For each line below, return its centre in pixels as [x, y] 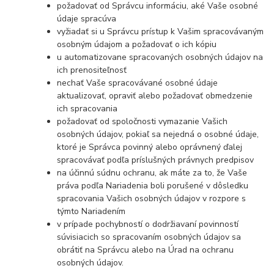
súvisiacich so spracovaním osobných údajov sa [149, 237]
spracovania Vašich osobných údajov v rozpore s [152, 199]
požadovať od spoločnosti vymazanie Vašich [143, 122]
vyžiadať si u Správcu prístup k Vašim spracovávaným [161, 32]
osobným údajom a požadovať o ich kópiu [137, 45]
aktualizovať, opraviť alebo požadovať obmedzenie [155, 96]
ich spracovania [87, 109]
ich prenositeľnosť [92, 70]
